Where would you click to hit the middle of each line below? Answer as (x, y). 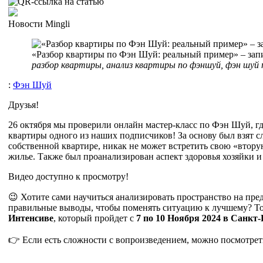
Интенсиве (31, 218)
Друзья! (23, 104)
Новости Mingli (39, 23)
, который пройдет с (95, 218)
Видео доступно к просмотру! (70, 176)
